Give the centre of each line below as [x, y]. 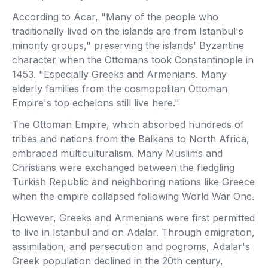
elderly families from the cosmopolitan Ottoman [120, 89]
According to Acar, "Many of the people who [115, 17]
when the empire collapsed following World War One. [133, 196]
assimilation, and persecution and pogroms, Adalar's [131, 246]
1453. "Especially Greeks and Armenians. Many [119, 74]
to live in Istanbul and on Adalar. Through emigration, [133, 232]
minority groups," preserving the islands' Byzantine [128, 45]
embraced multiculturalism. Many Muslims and [117, 153]
